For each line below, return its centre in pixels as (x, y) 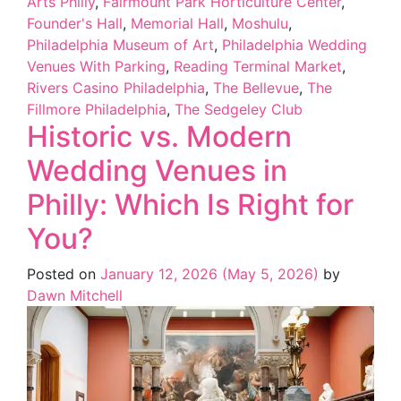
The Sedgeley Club (239, 110)
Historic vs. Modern (159, 137)
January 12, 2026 (159, 274)
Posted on (64, 274)
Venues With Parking (96, 67)
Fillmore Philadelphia (97, 110)
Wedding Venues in (157, 171)
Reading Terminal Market (258, 67)
